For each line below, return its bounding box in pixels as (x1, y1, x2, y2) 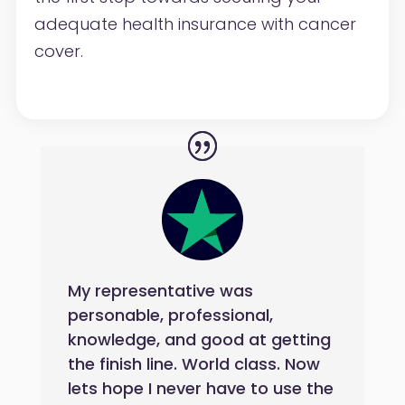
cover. (33, 39, 83, 62)
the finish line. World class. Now (67, 352, 320, 375)
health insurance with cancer (121, 12, 356, 35)
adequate (33, 12, 118, 35)
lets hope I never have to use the (67, 376, 334, 400)
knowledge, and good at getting (67, 327, 331, 351)
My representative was (67, 278, 253, 302)
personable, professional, (67, 303, 273, 326)
